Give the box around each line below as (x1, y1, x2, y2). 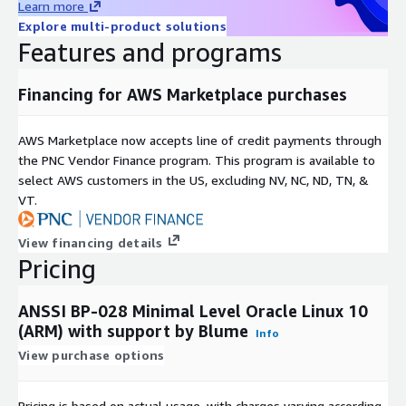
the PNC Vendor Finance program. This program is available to (18, 151, 375, 168)
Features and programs (18, 36, 282, 67)
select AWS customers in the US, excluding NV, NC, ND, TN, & (18, 171, 369, 188)
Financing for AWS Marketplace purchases (18, 83, 347, 104)
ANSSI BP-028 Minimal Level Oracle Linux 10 (18, 300, 368, 321)
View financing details (18, 234, 163, 250)
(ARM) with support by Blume (18, 320, 248, 341)
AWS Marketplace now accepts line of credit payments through (18, 131, 382, 148)
